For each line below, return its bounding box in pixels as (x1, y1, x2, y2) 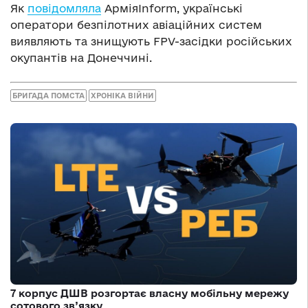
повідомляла (27, 1, 101, 14)
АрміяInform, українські (101, 1, 243, 14)
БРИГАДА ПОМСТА (12, 91, 85, 100)
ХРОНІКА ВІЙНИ (91, 91, 154, 100)
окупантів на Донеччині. (10, 51, 152, 64)
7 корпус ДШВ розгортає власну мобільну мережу (10, 287, 289, 299)
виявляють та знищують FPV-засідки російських (10, 34, 292, 47)
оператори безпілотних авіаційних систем (10, 18, 262, 31)
